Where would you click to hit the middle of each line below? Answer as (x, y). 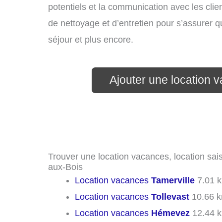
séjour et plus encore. (91, 40)
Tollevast (170, 197)
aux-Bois (65, 167)
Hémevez (170, 213)
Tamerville (173, 181)
